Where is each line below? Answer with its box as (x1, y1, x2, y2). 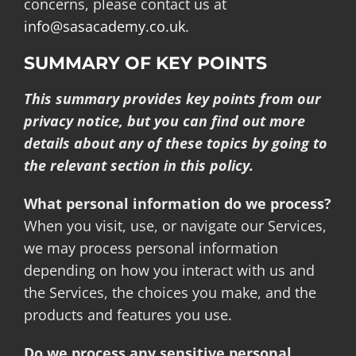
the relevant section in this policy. (23, 155, 253, 175)
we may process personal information (23, 238, 278, 257)
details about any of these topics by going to (23, 133, 327, 153)
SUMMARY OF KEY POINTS (23, 52, 267, 74)
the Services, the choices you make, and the (23, 282, 316, 302)
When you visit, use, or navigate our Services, (23, 215, 327, 235)
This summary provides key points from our (23, 88, 321, 108)
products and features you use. (23, 304, 232, 324)
